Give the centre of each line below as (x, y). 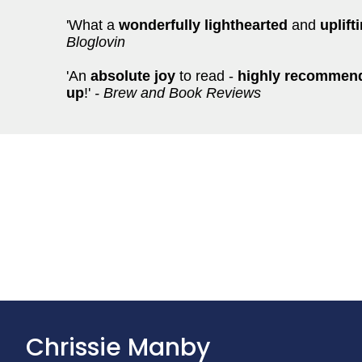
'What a (93, 25)
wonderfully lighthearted (203, 25)
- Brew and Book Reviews (176, 93)
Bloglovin (96, 42)
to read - (204, 76)
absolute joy (133, 76)
